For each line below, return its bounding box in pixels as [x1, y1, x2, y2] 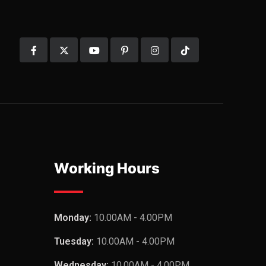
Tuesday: [54, 236, 96, 247]
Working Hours [54, 160, 160, 177]
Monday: [54, 212, 94, 223]
